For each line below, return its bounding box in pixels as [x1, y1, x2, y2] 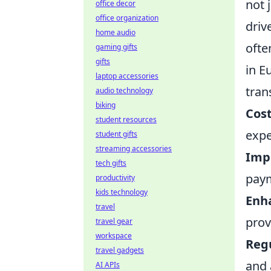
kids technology [96, 187, 148, 197]
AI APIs [96, 260, 120, 270]
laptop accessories [96, 71, 158, 81]
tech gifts [96, 158, 126, 168]
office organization [96, 13, 158, 23]
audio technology [96, 85, 153, 96]
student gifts [96, 129, 137, 139]
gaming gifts [96, 42, 137, 52]
